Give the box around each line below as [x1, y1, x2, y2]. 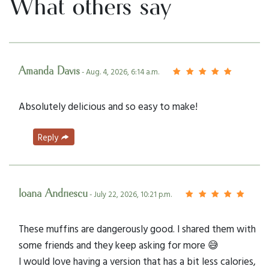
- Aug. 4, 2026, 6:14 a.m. [80, 65, 159, 77]
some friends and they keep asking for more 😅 [19, 237, 219, 253]
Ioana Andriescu [19, 187, 88, 202]
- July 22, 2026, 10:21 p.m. [88, 189, 172, 201]
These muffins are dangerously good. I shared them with [19, 221, 256, 237]
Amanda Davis [19, 64, 80, 79]
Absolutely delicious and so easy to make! [19, 98, 198, 113]
